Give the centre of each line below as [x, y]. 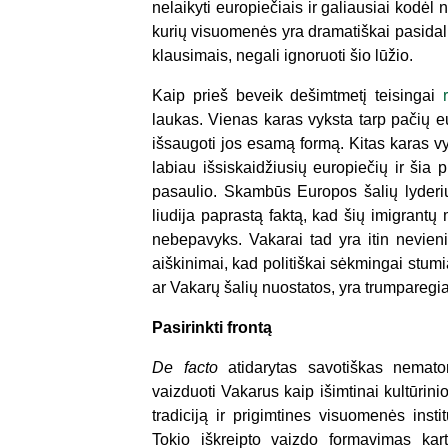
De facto [190, 367]
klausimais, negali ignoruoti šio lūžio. [282, 55]
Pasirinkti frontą [212, 327]
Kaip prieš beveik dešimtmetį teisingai [297, 95]
